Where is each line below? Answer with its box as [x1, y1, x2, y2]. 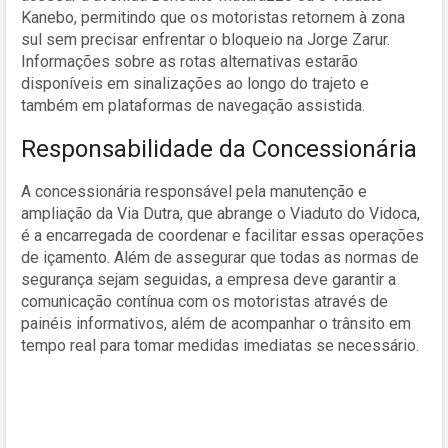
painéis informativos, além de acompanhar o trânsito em [21, 313, 411, 333]
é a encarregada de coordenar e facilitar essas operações [21, 225, 424, 245]
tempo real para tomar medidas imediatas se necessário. [21, 335, 419, 355]
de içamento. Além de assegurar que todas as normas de [21, 247, 419, 267]
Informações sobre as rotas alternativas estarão [21, 51, 358, 71]
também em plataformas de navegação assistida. [21, 95, 365, 115]
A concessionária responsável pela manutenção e [21, 181, 367, 201]
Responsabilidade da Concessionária [21, 134, 417, 163]
